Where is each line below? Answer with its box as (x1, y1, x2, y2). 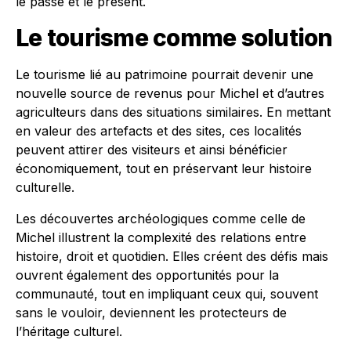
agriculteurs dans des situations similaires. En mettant (16, 104, 331, 120)
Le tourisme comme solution (16, 24, 333, 52)
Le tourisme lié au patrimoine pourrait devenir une (16, 67, 313, 82)
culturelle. (16, 179, 74, 195)
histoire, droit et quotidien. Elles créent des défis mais (16, 248, 328, 264)
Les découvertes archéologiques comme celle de (16, 211, 306, 226)
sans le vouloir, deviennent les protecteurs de (16, 305, 287, 320)
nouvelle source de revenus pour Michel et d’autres (16, 85, 324, 101)
